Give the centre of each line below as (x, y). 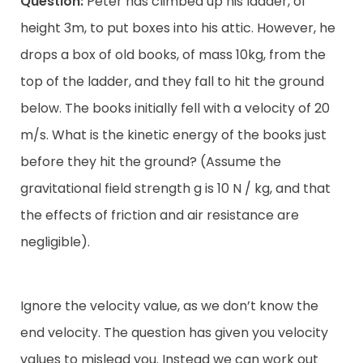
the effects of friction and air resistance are (160, 215)
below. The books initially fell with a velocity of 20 (175, 108)
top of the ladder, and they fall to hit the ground (172, 81)
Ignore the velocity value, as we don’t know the (169, 306)
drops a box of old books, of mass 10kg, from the (173, 54)
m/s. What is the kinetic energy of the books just (173, 135)
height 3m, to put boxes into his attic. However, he (178, 28)
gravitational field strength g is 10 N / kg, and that (175, 188)
